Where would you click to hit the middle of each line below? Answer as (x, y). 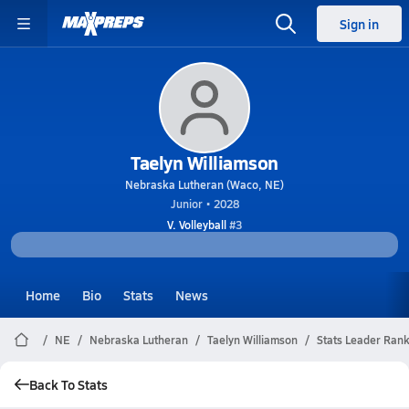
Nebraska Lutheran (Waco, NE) (204, 184)
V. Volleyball (197, 225)
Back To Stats (68, 384)
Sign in (359, 24)
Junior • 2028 (204, 204)
